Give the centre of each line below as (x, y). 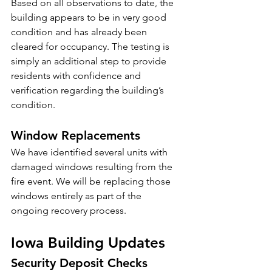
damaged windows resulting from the (93, 167)
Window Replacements (76, 135)
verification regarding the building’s (89, 90)
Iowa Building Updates (88, 243)
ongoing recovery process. (69, 210)
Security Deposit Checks (79, 263)
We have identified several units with (90, 152)
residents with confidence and (77, 76)
